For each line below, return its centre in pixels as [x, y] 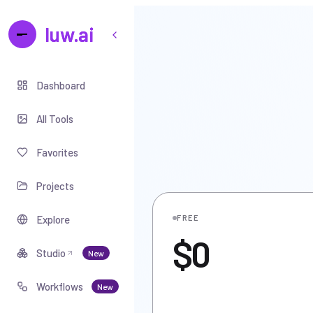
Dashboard [61, 85]
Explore [53, 219]
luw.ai [69, 34]
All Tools [55, 119]
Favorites [57, 152]
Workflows [60, 286]
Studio [51, 253]
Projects [55, 186]
